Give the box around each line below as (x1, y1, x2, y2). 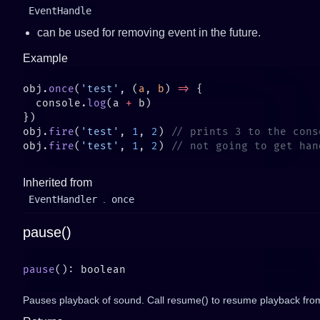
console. (23, 97, 87, 109)
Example (23, 52, 68, 64)
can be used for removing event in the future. (37, 26, 261, 39)
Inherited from (23, 176, 92, 189)
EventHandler (29, 194, 97, 205)
